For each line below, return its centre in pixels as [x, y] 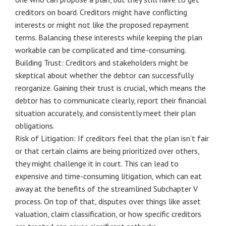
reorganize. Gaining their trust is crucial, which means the [110, 88]
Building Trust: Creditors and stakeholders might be [102, 63]
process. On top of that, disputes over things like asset [108, 201]
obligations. [35, 126]
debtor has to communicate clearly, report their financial [111, 100]
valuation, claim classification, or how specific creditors [108, 214]
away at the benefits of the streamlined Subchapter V [106, 189]
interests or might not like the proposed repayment [102, 25]
